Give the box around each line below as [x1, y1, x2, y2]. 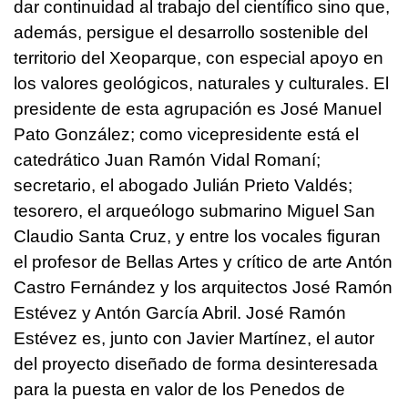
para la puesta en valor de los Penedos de [14, 379, 345, 399]
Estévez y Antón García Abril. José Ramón [14, 302, 346, 322]
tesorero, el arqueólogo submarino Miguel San [14, 200, 375, 220]
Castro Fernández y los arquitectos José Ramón [14, 277, 393, 297]
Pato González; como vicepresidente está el [14, 124, 359, 144]
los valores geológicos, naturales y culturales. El [14, 73, 389, 93]
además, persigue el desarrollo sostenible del [14, 22, 368, 42]
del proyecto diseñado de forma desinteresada [14, 353, 378, 373]
